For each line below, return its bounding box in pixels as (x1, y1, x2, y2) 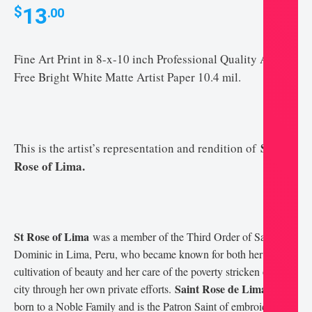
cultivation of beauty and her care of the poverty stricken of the (14, 264, 288, 279)
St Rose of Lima (14, 228, 93, 245)
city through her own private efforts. (14, 281, 175, 297)
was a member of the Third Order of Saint (93, 229, 276, 244)
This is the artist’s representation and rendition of (14, 140, 260, 157)
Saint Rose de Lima (175, 281, 267, 297)
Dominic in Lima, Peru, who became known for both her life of (14, 247, 290, 262)
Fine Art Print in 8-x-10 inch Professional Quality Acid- (14, 51, 287, 68)
